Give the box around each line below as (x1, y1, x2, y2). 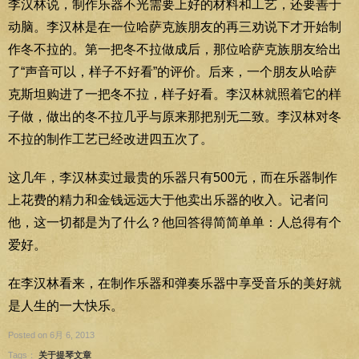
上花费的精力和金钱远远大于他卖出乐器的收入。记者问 (8, 192, 329, 207)
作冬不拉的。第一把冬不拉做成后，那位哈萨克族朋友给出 (8, 42, 341, 56)
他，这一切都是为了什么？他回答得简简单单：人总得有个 (8, 215, 341, 229)
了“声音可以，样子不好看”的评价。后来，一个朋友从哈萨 (8, 64, 337, 79)
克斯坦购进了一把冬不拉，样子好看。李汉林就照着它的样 (8, 87, 341, 101)
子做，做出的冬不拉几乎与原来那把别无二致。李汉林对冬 (8, 109, 341, 123)
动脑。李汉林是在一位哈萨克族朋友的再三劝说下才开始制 (8, 19, 341, 34)
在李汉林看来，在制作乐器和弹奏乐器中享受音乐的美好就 (8, 276, 341, 290)
